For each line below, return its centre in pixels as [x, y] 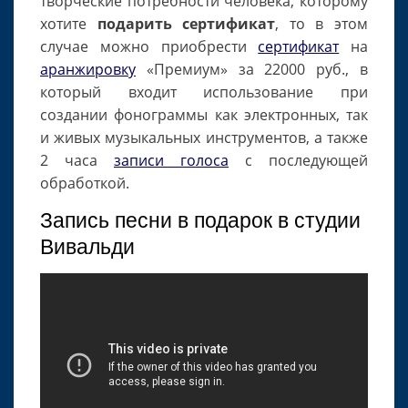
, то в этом [322, 24]
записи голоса [171, 160]
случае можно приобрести [149, 46]
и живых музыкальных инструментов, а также [204, 138]
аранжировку [88, 69]
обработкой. [85, 183]
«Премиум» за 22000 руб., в [252, 69]
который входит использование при [204, 92]
